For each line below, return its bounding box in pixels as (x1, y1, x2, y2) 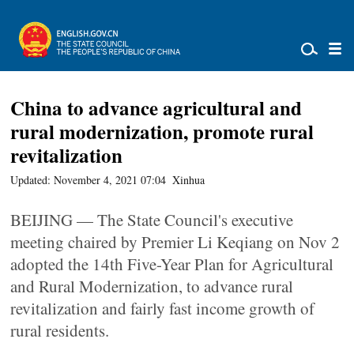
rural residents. (10, 319, 110, 341)
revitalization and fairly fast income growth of (10, 297, 315, 319)
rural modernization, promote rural (10, 117, 314, 146)
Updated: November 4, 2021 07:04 (10, 172, 167, 187)
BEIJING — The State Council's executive (10, 209, 294, 231)
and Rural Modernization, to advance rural (10, 275, 294, 297)
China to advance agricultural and (10, 93, 303, 122)
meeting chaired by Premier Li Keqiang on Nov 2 (10, 231, 341, 253)
